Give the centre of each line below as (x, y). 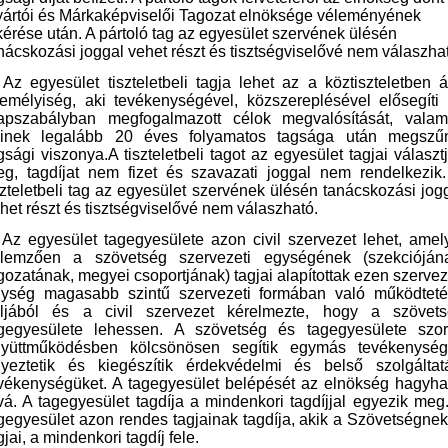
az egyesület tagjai (322, 155)
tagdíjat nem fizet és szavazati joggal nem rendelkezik (234, 173)
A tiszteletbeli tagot (179, 155)
